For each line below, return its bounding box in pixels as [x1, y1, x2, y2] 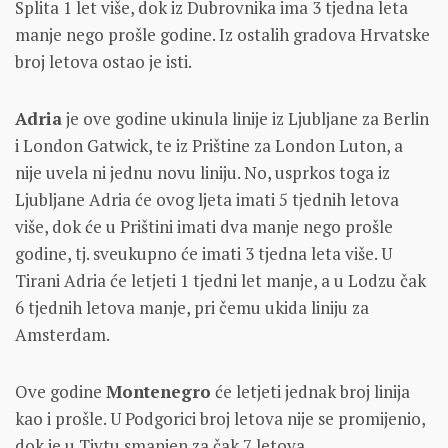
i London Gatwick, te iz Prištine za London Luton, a [15, 134, 403, 158]
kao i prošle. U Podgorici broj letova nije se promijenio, [15, 407, 425, 431]
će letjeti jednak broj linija [211, 380, 410, 404]
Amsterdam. [15, 323, 110, 347]
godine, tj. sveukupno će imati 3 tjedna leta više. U [15, 242, 392, 266]
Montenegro [106, 380, 211, 404]
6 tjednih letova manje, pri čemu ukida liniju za [15, 296, 369, 320]
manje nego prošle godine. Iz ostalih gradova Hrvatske [15, 23, 430, 47]
